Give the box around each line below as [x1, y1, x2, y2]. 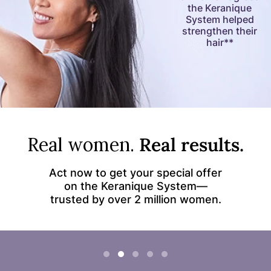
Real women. [27, 132, 139, 156]
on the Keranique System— [64, 179, 207, 192]
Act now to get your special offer [49, 166, 222, 179]
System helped [185, 13, 254, 25]
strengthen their [182, 24, 257, 37]
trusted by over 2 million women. [50, 192, 221, 206]
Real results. [139, 132, 244, 156]
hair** [206, 36, 233, 48]
